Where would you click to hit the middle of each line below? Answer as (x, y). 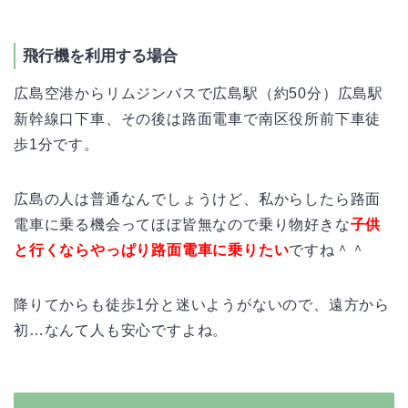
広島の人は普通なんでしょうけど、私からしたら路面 (198, 199)
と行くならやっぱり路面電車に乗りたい (152, 250)
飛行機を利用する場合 (100, 56)
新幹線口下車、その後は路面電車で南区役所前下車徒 (198, 118)
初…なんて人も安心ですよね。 (121, 330)
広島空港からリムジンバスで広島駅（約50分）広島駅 (199, 93)
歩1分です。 (56, 144)
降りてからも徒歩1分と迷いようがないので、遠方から (202, 304)
